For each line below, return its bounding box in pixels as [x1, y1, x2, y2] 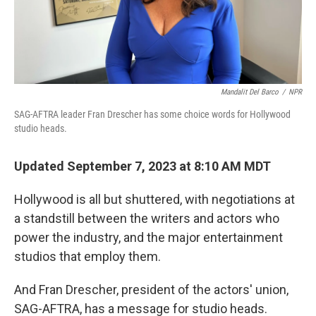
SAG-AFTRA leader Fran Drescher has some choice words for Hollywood [14, 108, 291, 120]
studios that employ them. [14, 248, 161, 264]
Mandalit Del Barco [221, 87, 279, 97]
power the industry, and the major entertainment [14, 229, 283, 245]
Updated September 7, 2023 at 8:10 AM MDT [14, 158, 271, 174]
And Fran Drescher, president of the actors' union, [14, 281, 288, 297]
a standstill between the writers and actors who [14, 210, 279, 226]
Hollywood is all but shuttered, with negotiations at [14, 191, 295, 207]
